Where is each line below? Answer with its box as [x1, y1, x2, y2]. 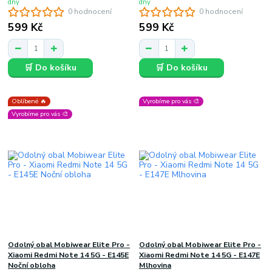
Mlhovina [138, 260, 171, 270]
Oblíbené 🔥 [12, 97, 47, 106]
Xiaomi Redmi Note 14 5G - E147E [138, 250, 260, 260]
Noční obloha [8, 260, 56, 270]
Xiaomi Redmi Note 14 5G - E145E [8, 250, 129, 260]
